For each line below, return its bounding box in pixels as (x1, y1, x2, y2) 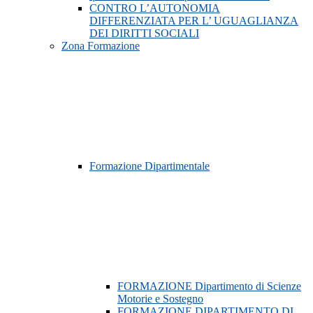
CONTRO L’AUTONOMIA (89, 2, 220, 15)
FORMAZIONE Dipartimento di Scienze (117, 280, 301, 293)
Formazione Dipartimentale (89, 160, 210, 173)
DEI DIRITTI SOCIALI (89, 27, 199, 40)
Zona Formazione (61, 40, 140, 52)
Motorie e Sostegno (117, 293, 203, 305)
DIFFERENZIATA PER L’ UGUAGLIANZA (89, 15, 298, 27)
